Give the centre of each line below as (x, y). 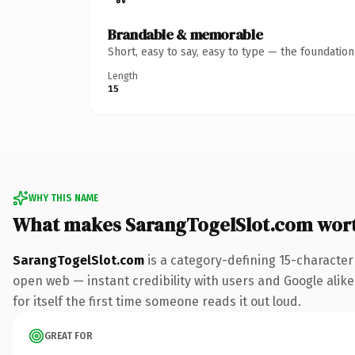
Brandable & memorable (185, 34)
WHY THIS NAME (63, 198)
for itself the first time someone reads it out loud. (157, 301)
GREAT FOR (69, 336)
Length (123, 76)
